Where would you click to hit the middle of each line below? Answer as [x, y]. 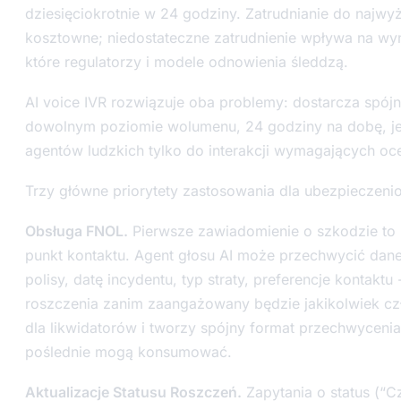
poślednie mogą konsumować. [128, 352]
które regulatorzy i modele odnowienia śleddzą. [187, 62]
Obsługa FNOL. [77, 231]
